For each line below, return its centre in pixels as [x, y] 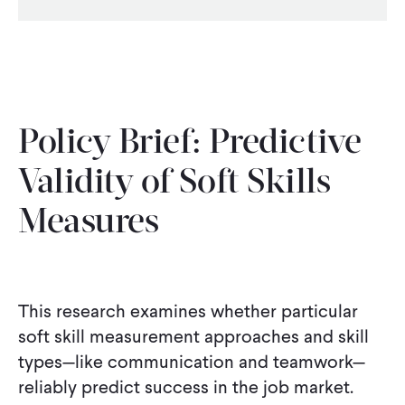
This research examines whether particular [188, 311]
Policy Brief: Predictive [190, 144]
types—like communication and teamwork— [192, 361]
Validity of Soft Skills [174, 184]
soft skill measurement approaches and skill [193, 336]
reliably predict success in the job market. [186, 386]
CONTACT [58, 13]
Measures [89, 223]
